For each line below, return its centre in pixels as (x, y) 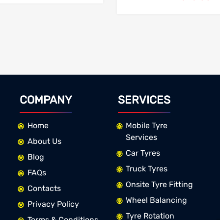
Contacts (44, 189)
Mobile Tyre (146, 126)
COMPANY (45, 100)
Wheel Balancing (156, 200)
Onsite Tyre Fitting (159, 185)
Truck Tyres (146, 169)
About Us (44, 141)
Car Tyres (143, 153)
